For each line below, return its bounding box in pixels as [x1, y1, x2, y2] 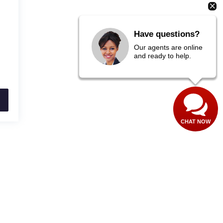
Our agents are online [134, 43, 203, 51]
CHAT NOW [181, 118, 211, 124]
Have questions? [134, 29, 200, 39]
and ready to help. [134, 51, 191, 60]
